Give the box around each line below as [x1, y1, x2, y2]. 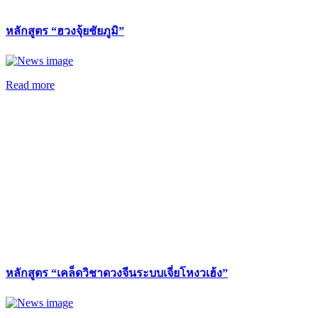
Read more [6, 78, 55, 91]
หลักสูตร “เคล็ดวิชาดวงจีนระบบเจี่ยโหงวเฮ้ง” [6, 266, 228, 279]
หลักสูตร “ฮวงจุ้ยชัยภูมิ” [6, 24, 124, 37]
